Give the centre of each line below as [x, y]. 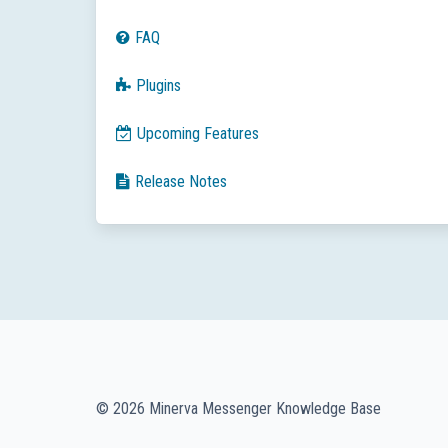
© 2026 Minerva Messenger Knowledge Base [238, 409]
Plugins [158, 85]
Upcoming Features [198, 133]
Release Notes [181, 181]
